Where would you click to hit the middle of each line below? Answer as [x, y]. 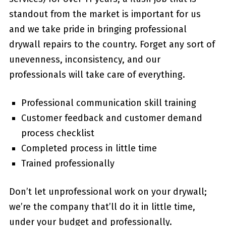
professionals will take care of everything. [97, 74]
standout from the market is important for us [105, 14]
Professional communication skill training [108, 103]
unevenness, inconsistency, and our [84, 59]
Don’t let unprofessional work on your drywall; [108, 191]
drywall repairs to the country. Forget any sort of [112, 44]
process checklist [58, 133]
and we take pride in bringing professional [98, 29]
